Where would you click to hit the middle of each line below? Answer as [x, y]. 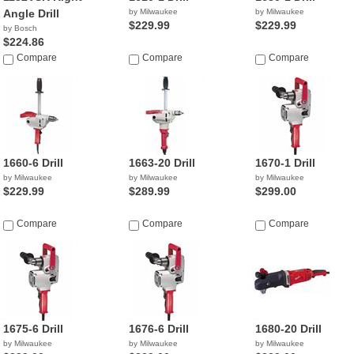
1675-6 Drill [33, 329]
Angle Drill [31, 13]
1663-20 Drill [162, 163]
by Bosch [20, 28]
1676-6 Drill [159, 329]
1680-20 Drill [288, 329]
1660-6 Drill [33, 163]
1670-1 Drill [285, 163]
